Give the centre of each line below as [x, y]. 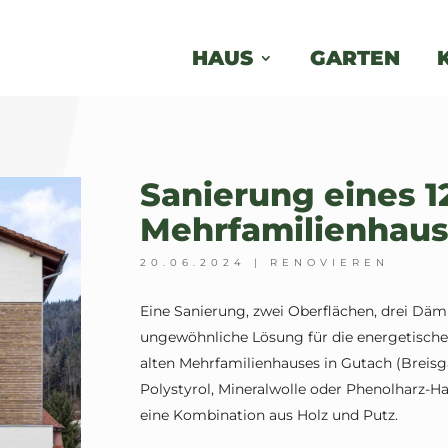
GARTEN [354, 57]
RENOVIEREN [330, 262]
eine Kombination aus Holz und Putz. [269, 415]
